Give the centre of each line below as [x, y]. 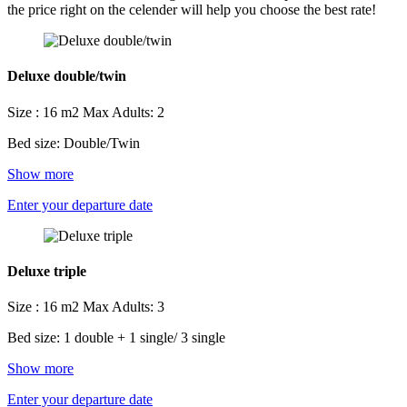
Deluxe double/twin [67, 76]
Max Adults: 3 [124, 307]
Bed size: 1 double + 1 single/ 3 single [116, 338]
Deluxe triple [47, 272]
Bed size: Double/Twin [74, 143]
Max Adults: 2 [124, 112]
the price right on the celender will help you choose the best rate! [192, 10]
